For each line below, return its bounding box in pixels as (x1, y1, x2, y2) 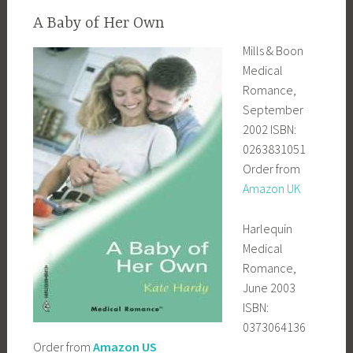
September (242, 102, 303, 118)
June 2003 (242, 279, 295, 295)
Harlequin (242, 220, 292, 236)
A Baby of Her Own (32, 14, 165, 33)
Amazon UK (242, 180, 301, 197)
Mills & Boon (242, 43, 303, 59)
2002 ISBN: (242, 121, 296, 138)
